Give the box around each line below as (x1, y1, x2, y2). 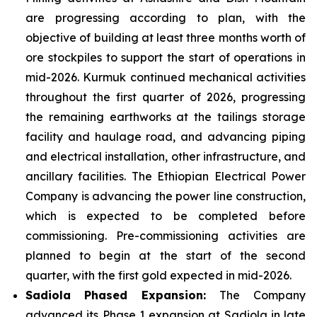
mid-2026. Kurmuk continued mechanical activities (25, 70, 306, 84)
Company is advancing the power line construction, (25, 189, 306, 203)
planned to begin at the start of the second (25, 248, 306, 263)
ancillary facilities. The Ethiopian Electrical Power (25, 169, 306, 183)
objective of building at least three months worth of (25, 30, 306, 45)
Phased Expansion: (84, 288, 206, 302)
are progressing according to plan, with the (25, 11, 306, 25)
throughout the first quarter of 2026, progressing (25, 90, 306, 104)
